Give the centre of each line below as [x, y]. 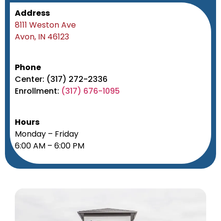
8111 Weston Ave [45, 25]
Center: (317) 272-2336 [61, 79]
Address [32, 13]
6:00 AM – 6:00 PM [50, 146]
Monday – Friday [47, 134]
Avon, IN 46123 [42, 37]
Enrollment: [38, 91]
